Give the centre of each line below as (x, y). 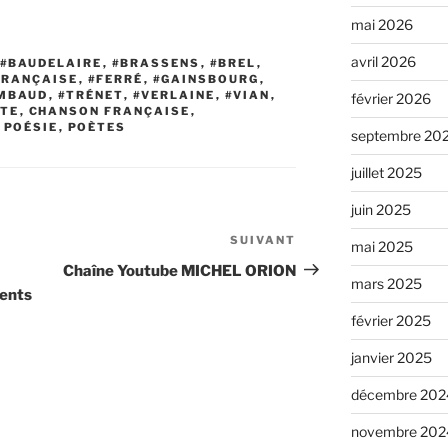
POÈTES (97, 126)
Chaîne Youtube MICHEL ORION (180, 270)
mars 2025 (386, 284)
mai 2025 (381, 247)
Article (322, 242)
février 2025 (390, 321)
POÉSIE (31, 126)
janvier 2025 (391, 358)
